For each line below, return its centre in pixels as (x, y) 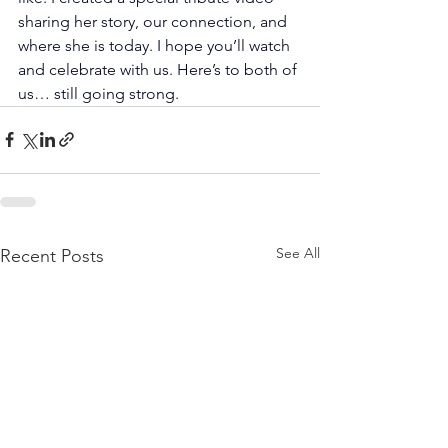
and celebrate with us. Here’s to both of (159, 69)
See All (298, 252)
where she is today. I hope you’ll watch (156, 45)
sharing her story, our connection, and (154, 21)
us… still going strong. (100, 93)
